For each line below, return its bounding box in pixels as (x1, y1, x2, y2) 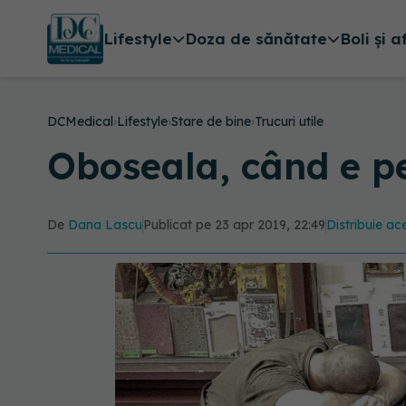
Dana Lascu (68, 217, 142, 233)
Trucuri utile (255, 113, 324, 130)
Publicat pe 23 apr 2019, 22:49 (143, 217, 325, 233)
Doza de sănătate (184, 29, 327, 49)
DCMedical (47, 113, 113, 130)
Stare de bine (171, 113, 251, 130)
